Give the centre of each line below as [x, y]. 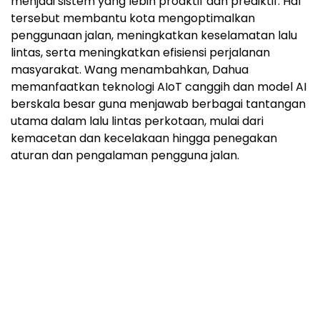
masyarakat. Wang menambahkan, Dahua [130, 70]
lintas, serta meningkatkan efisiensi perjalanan [140, 53]
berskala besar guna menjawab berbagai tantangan [158, 104]
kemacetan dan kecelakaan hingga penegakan [144, 139]
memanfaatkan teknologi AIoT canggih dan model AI [159, 87]
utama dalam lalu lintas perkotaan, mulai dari [137, 121]
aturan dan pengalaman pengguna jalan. [125, 156]
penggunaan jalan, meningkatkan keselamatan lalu [154, 36]
